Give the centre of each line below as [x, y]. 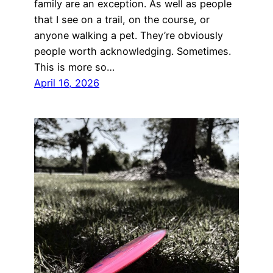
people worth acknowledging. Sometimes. [133, 51]
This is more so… [74, 67]
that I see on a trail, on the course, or [122, 19]
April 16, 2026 [67, 83]
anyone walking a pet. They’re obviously [129, 35]
